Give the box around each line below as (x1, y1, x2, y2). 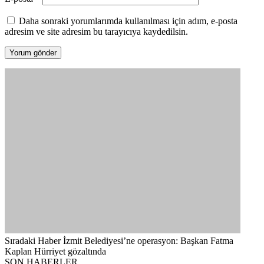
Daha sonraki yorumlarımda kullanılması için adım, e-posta (19, 16, 237, 27)
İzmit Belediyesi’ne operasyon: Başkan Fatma (63, 236, 233, 246)
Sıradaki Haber (5, 236, 61, 246)
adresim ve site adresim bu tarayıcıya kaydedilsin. (5, 27, 188, 37)
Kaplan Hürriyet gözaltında (5, 246, 106, 257)
